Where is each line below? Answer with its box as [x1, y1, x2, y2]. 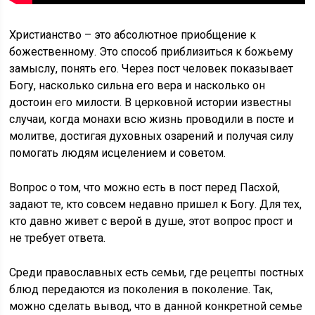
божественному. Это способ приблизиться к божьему [9, 45, 294, 58]
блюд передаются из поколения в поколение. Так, [9, 283, 274, 296]
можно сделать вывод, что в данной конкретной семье [9, 300, 303, 313]
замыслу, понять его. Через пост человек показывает [9, 62, 294, 75]
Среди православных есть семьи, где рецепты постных [9, 266, 304, 279]
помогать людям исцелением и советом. [9, 146, 226, 160]
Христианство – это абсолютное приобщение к [9, 28, 257, 41]
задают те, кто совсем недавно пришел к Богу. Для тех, [9, 198, 302, 211]
